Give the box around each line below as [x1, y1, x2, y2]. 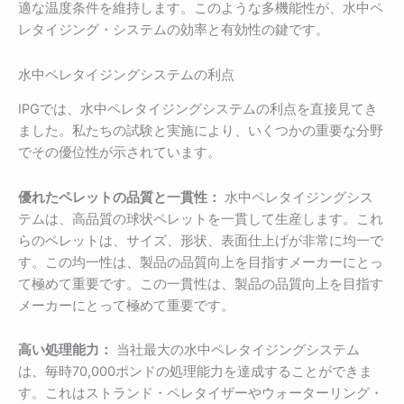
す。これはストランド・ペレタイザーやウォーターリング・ [18, 385, 383, 402]
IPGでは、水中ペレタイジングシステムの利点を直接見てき [18, 101, 378, 118]
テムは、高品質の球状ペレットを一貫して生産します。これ [18, 210, 383, 227]
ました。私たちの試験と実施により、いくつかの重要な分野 [18, 123, 383, 140]
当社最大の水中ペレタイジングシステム [113, 342, 360, 359]
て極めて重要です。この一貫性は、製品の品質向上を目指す [18, 275, 383, 292]
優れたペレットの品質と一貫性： [18, 188, 221, 206]
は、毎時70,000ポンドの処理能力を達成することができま [18, 363, 372, 381]
